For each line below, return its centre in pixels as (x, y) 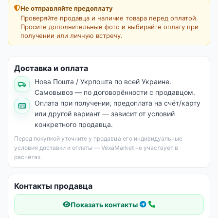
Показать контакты (104, 204)
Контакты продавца (53, 186)
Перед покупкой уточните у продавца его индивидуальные (98, 138)
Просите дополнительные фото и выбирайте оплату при (109, 27)
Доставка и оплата (51, 68)
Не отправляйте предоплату (67, 8)
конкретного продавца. (74, 124)
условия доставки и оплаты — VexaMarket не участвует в (96, 148)
